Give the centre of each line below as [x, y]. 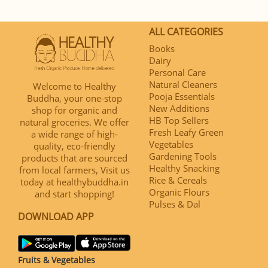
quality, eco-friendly [74, 146]
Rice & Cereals [178, 180]
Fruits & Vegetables [57, 260]
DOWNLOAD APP [56, 216]
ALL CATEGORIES [186, 31]
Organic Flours [179, 192]
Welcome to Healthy [74, 86]
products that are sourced [74, 158]
